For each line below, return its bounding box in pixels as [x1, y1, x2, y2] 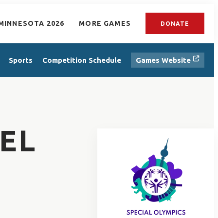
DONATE [161, 20, 189, 27]
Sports [9, 55, 33, 64]
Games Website [136, 55, 193, 64]
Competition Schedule [42, 55, 121, 64]
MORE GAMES [79, 19, 131, 27]
